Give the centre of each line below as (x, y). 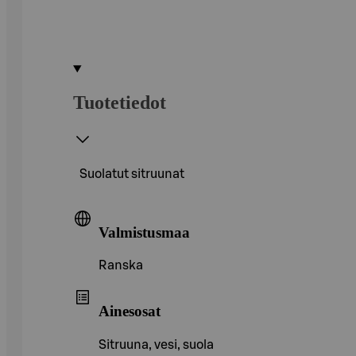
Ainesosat (130, 311)
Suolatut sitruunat (132, 174)
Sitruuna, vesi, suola (156, 344)
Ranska (121, 266)
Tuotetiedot (120, 102)
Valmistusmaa (144, 232)
